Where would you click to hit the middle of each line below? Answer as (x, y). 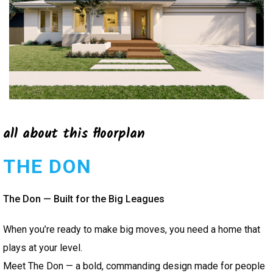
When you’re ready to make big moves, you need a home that (132, 230)
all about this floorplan (74, 135)
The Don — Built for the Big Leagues (84, 199)
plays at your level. (43, 248)
